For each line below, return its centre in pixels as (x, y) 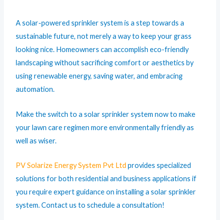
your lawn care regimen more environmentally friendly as (105, 127)
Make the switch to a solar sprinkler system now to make (106, 114)
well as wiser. (36, 140)
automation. (35, 89)
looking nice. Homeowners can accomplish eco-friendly (102, 50)
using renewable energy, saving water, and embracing (99, 76)
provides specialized (159, 165)
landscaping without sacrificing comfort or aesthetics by (105, 63)
